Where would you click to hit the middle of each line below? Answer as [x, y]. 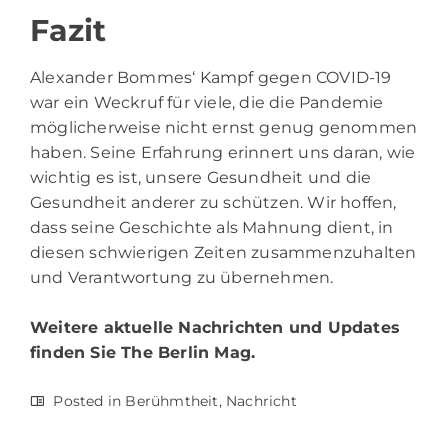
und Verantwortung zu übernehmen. [182, 278]
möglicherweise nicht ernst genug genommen [224, 128]
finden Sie [76, 353]
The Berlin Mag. [188, 353]
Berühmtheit [172, 401]
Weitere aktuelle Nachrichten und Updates [215, 328]
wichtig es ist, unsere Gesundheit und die [201, 178]
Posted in [87, 401]
